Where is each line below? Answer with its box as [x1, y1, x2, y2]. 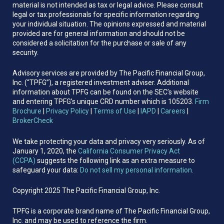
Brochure [12, 107, 41, 115]
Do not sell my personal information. [80, 165, 193, 174]
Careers [160, 107, 185, 115]
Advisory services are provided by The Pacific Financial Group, [12, 69, 205, 77]
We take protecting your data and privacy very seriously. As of [12, 137, 205, 145]
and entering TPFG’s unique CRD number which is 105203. [12, 97, 195, 106]
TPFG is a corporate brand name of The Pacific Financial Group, [12, 207, 210, 215]
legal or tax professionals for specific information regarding [12, 10, 199, 18]
